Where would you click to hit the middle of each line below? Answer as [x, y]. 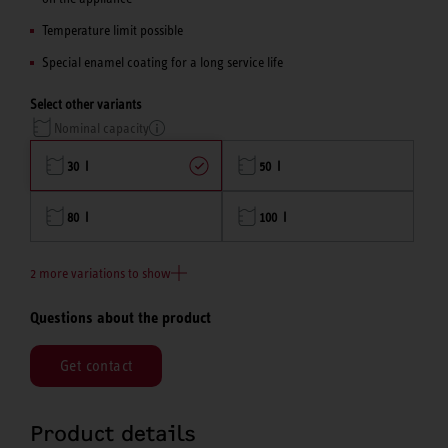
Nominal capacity [101, 127]
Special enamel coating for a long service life [162, 62]
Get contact [96, 365]
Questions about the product [120, 318]
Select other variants [85, 104]
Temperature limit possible [112, 30]
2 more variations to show [100, 273]
